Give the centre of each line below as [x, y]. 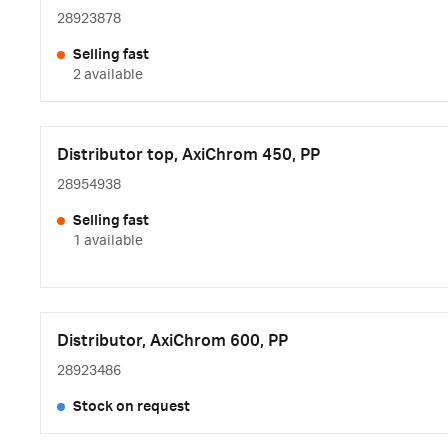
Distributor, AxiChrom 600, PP [172, 341]
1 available [108, 241]
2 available [108, 75]
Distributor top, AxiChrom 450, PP [188, 155]
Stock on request [131, 407]
